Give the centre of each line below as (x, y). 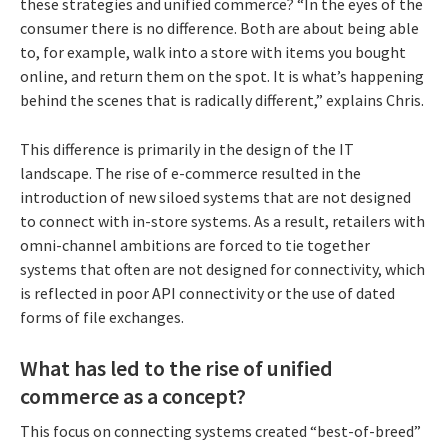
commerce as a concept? (133, 395)
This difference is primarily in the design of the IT (187, 148)
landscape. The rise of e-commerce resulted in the (190, 172)
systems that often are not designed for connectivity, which (222, 268)
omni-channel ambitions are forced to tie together (195, 244)
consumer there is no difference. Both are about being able (219, 27)
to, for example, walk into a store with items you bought (213, 51)
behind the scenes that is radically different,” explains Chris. (222, 99)
